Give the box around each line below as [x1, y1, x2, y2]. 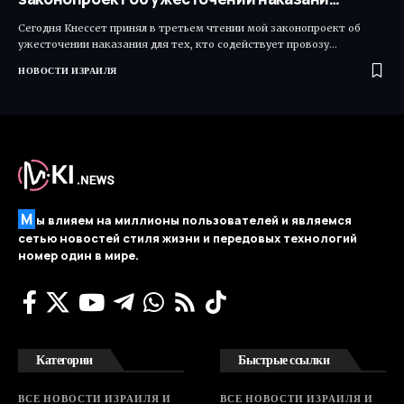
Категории [36, 349, 93, 369]
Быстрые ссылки [238, 349, 329, 369]
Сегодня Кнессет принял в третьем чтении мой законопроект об [18, 21, 361, 34]
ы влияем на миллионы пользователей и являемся [36, 211, 352, 228]
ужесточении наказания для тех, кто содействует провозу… [18, 37, 337, 50]
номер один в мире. [18, 246, 139, 263]
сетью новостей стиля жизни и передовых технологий [18, 229, 357, 246]
